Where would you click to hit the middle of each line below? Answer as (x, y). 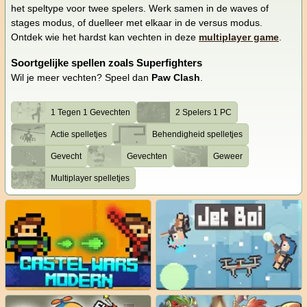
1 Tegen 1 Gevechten (90, 113)
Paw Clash (176, 78)
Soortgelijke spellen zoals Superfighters (107, 63)
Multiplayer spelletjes (90, 179)
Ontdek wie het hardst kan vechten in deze (105, 37)
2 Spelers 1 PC (204, 113)
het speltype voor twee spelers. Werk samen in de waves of (140, 9)
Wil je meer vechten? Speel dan (81, 78)
